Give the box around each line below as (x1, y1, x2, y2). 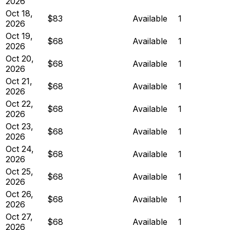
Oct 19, (6, 30, 33, 41)
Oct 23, (6, 121, 33, 131)
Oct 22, (6, 98, 33, 109)
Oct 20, (6, 53, 34, 64)
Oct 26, (6, 188, 33, 199)
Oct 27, (6, 211, 33, 222)
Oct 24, (6, 143, 34, 154)
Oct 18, (6, 8, 33, 18)
